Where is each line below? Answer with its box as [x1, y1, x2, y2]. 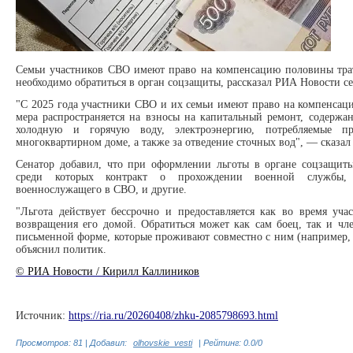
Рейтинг [203, 338, 239, 347]
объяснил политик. [16, 243, 106, 255]
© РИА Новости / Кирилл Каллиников [16, 266, 199, 277]
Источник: [16, 310, 69, 321]
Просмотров [16, 338, 69, 347]
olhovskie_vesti [133, 338, 192, 347]
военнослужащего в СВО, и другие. [16, 184, 187, 195]
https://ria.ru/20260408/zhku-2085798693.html [69, 310, 278, 321]
